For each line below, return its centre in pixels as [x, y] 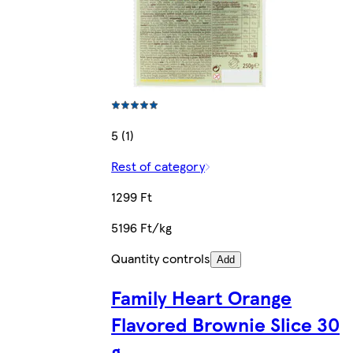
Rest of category [158, 165]
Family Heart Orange [202, 297]
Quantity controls [161, 258]
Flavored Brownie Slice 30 [226, 323]
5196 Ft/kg [142, 227]
